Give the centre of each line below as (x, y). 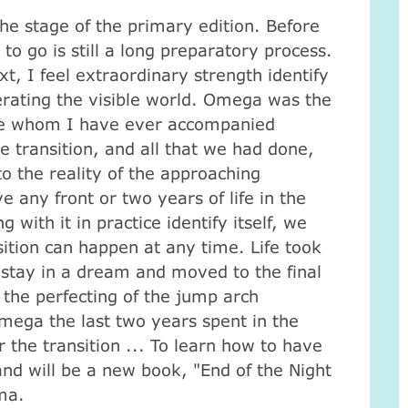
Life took (286, 246)
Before (292, 25)
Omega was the (267, 99)
